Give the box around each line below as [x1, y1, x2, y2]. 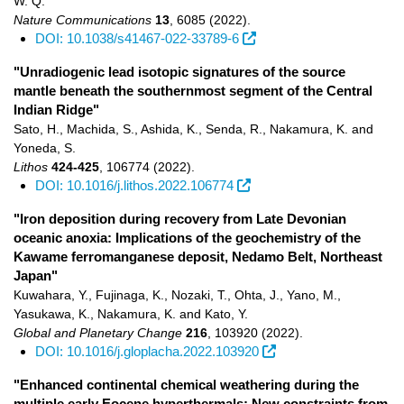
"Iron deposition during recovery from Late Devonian [14, 211, 346, 226]
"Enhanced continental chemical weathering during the [14, 377, 359, 392]
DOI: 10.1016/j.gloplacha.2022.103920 [35, 344, 259, 359]
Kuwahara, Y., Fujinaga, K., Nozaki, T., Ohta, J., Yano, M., [14, 288, 341, 302]
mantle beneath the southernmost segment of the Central [14, 83, 372, 98]
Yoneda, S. [14, 141, 76, 155]
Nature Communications [14, 13, 151, 27]
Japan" [14, 268, 58, 283]
